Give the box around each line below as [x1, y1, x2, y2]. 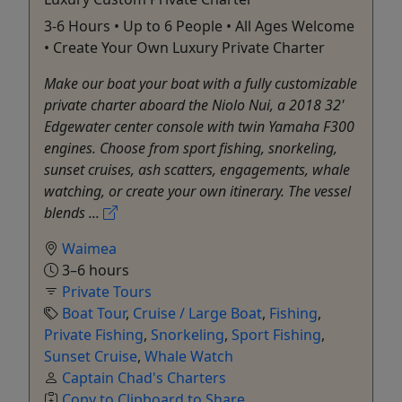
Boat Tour [62, 302, 126, 323]
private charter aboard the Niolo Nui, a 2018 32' [44, 94, 345, 115]
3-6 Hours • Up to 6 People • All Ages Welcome [44, 15, 354, 36]
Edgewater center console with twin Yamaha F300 [44, 116, 354, 136]
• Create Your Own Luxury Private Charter [44, 37, 325, 57]
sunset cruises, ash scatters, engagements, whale [44, 159, 350, 179]
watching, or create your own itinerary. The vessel [44, 180, 351, 201]
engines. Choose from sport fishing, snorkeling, [44, 137, 337, 158]
